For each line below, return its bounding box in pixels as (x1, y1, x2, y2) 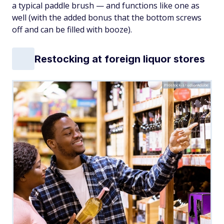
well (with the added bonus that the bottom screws (12, 12, 201, 23)
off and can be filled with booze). (12, 24, 132, 35)
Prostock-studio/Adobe (164, 82, 208, 87)
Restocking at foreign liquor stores (34, 52, 205, 65)
